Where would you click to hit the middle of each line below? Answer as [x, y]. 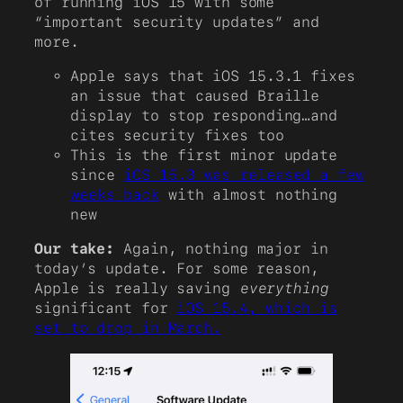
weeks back [115, 195]
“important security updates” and [177, 22]
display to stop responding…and [204, 116]
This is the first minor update [204, 155]
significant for [106, 309]
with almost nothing [249, 195]
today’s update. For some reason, [177, 269]
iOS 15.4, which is [257, 309]
